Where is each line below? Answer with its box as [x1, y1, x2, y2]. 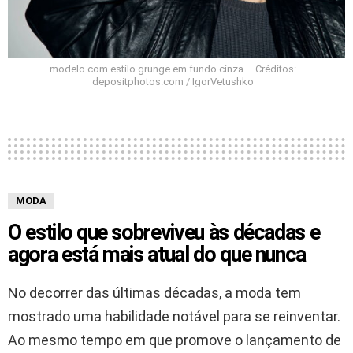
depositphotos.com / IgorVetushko [91, 76, 254, 88]
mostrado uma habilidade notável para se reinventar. [8, 308, 340, 325]
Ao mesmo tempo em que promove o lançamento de [8, 332, 341, 349]
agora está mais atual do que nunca [8, 242, 307, 268]
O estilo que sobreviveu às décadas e [8, 220, 320, 246]
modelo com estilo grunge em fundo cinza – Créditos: [49, 63, 296, 76]
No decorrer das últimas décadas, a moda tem [8, 284, 301, 302]
